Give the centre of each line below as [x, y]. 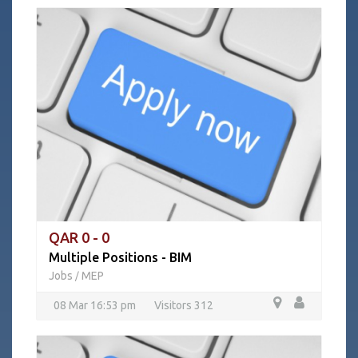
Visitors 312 [184, 305]
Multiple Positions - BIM [120, 257]
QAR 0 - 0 [79, 237]
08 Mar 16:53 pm [95, 305]
